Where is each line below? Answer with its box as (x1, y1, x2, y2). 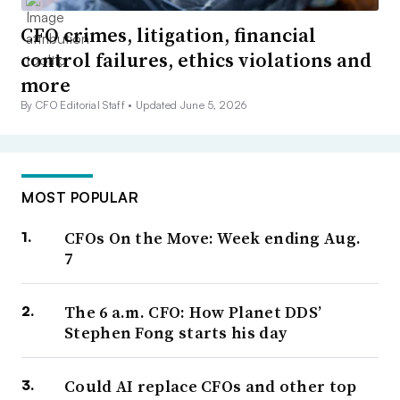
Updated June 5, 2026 (136, 98, 247, 112)
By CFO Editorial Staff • (21, 98, 136, 112)
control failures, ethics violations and (21, 46, 371, 74)
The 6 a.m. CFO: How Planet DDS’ (64, 301, 322, 324)
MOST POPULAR (21, 188, 138, 207)
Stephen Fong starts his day (64, 321, 287, 345)
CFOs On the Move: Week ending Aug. (64, 227, 362, 250)
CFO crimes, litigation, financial (21, 21, 316, 49)
